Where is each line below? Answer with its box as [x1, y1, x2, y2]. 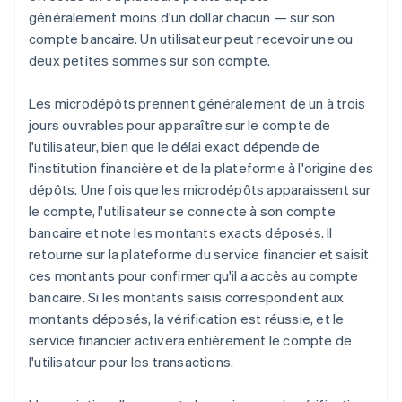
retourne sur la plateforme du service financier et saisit [29, 245, 370, 264]
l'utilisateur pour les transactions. [29, 353, 234, 371]
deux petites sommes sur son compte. [29, 51, 270, 70]
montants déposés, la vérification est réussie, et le [29, 310, 345, 328]
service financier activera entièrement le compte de [29, 331, 353, 350]
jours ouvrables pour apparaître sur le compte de [29, 116, 331, 135]
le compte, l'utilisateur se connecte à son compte [29, 202, 336, 221]
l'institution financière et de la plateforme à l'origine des [29, 159, 374, 178]
